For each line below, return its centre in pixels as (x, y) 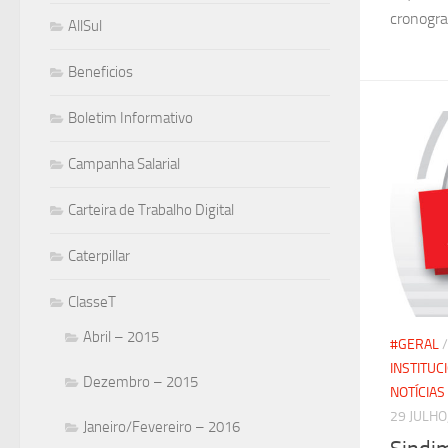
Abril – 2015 (121, 337)
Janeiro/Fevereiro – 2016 (161, 427)
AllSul (85, 26)
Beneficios (100, 72)
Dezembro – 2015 (140, 382)
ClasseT (92, 302)
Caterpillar (99, 256)
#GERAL (414, 344)
